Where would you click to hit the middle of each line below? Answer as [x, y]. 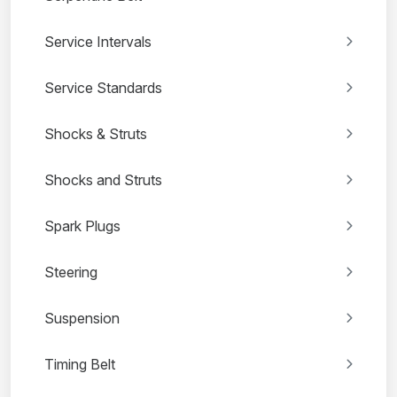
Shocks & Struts [96, 134]
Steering [71, 272]
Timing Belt [80, 365]
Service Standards [103, 88]
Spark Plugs [82, 226]
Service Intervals [98, 42]
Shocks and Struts [103, 180]
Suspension [82, 319]
